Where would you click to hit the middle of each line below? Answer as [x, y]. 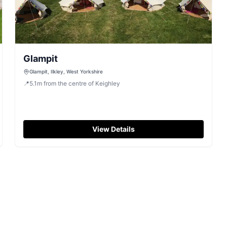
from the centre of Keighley [82, 83]
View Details [113, 129]
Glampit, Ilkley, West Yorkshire [66, 71]
